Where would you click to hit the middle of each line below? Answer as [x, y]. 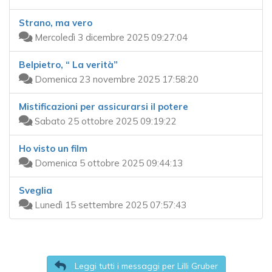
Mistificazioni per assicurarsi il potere [104, 106]
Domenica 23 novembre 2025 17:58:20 [115, 79]
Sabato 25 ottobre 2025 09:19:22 [104, 121]
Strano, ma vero [56, 22]
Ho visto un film [53, 148]
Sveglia [36, 190]
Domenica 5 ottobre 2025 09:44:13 [107, 163]
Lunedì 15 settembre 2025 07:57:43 [109, 205]
